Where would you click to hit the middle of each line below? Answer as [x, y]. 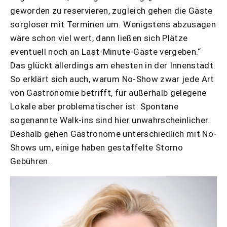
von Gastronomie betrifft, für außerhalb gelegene [108, 93]
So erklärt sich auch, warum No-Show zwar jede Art [112, 79]
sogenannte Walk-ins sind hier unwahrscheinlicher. [110, 120]
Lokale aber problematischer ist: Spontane [94, 107]
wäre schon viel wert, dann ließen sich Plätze [99, 38]
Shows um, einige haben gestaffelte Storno [97, 148]
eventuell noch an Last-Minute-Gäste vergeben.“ [106, 52]
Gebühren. [30, 161]
